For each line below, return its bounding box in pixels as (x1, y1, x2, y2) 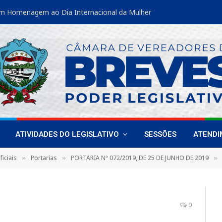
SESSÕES (144, 129, 176, 139)
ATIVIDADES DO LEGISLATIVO (15, 129, 119, 139)
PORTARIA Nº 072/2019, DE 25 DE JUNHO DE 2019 (71, 154, 209, 162)
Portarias (31, 154, 57, 162)
